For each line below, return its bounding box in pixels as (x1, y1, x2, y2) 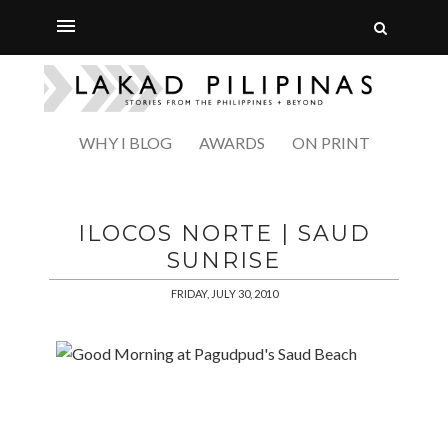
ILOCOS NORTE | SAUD (77, 219, 371, 247)
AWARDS (198, 132, 265, 152)
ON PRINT (291, 132, 370, 152)
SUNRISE (167, 246, 281, 274)
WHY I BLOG (78, 132, 172, 152)
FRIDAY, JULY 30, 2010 (170, 286, 278, 300)
